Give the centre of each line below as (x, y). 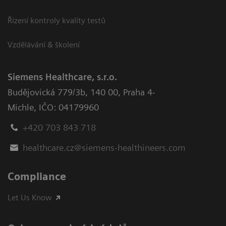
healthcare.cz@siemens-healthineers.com (104, 148)
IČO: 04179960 (69, 107)
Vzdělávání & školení (44, 45)
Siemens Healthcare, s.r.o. (62, 77)
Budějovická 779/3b (46, 92)
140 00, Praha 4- (123, 92)
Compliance (37, 177)
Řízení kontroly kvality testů (56, 21)
